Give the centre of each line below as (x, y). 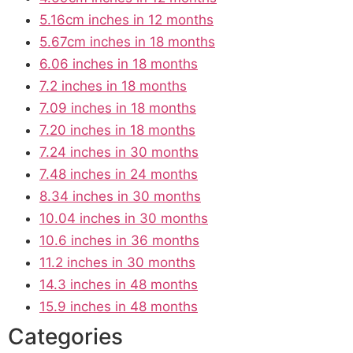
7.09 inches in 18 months (118, 108)
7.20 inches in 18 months (117, 130)
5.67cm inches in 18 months (127, 41)
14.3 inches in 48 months (119, 284)
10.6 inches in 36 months (119, 240)
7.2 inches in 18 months (113, 85)
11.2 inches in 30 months (117, 262)
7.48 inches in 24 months (119, 174)
